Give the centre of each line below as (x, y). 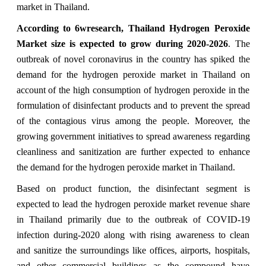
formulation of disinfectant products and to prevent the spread (133, 105)
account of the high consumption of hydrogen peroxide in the (133, 90)
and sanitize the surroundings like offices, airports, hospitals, (133, 250)
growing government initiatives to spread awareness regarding (133, 136)
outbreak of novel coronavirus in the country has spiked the (133, 59)
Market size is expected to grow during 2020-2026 (122, 43)
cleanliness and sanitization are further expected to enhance (133, 151)
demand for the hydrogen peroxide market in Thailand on (133, 74)
